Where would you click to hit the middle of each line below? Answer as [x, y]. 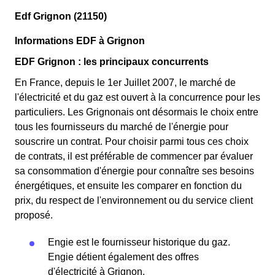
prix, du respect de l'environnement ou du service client [134, 200]
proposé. [35, 215]
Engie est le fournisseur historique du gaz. [139, 242]
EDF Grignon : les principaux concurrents [112, 62]
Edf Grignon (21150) [61, 16]
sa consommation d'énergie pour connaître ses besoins [134, 171]
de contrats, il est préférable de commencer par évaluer [134, 156]
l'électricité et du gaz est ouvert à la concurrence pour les [137, 97]
